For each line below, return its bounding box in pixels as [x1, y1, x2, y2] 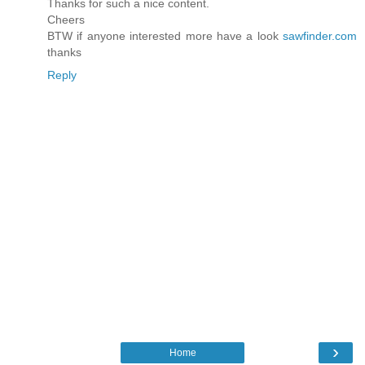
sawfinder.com [278, 29, 357, 43]
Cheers [47, 13, 85, 27]
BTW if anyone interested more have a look [47, 29, 279, 43]
